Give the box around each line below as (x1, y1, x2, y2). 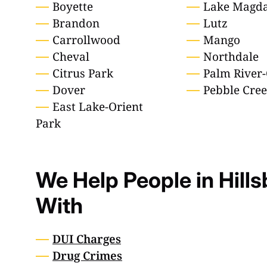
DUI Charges (52, 231, 121, 247)
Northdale (203, 49, 259, 65)
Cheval (52, 49, 89, 65)
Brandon (52, 15, 100, 32)
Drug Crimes (52, 248, 122, 264)
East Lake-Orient (52, 99, 143, 115)
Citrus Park (52, 66, 113, 82)
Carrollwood (52, 32, 120, 48)
